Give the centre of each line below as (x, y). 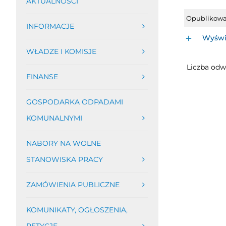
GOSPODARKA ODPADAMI (74, 102)
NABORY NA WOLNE (63, 143)
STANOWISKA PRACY (64, 159)
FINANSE (42, 77)
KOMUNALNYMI (54, 118)
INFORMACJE (50, 26)
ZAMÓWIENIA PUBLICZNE (73, 185)
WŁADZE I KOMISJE (61, 51)
